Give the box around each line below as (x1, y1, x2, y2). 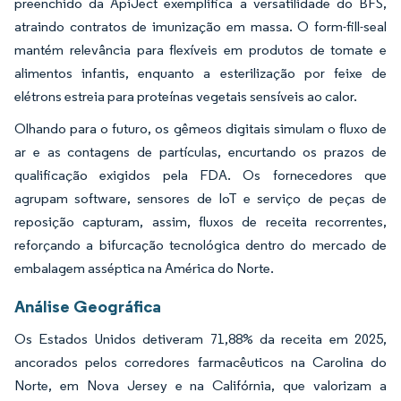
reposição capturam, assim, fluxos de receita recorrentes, (14, 213, 387, 231)
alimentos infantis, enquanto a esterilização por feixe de (14, 64, 387, 82)
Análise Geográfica (14, 295, 161, 318)
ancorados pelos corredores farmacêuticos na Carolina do (14, 354, 387, 371)
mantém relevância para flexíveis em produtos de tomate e (14, 41, 387, 59)
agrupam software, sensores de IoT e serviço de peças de (14, 190, 387, 208)
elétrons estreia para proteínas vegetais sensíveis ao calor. (14, 88, 357, 106)
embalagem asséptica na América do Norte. (14, 260, 274, 277)
